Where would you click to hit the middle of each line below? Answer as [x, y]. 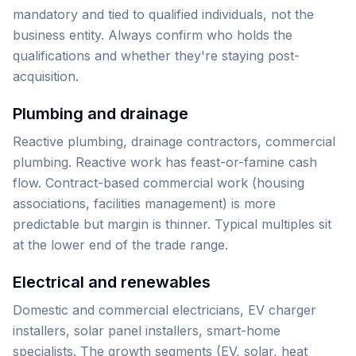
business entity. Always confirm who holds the [153, 35]
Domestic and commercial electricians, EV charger [164, 310]
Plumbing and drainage [101, 114]
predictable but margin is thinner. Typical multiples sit [172, 224]
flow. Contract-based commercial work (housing [159, 183]
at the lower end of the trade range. [120, 245]
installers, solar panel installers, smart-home [147, 331]
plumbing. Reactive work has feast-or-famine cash [165, 162]
